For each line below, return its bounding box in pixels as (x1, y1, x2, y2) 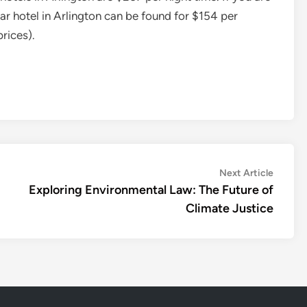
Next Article (219, 167, 273, 179)
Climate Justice (186, 201, 273, 216)
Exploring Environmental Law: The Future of (29, 182, 273, 197)
